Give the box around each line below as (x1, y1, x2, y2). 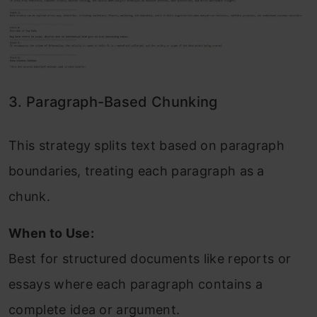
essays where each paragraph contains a (8, 277, 263, 292)
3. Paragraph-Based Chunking (8, 93, 218, 111)
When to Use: (8, 226, 94, 241)
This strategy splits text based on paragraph (8, 138, 285, 154)
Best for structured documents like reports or (8, 251, 292, 267)
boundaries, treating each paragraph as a (8, 163, 265, 179)
